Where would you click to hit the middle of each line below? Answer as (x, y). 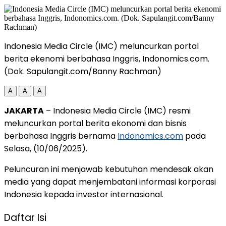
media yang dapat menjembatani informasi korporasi (110, 182)
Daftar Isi (25, 218)
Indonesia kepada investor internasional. (84, 194)
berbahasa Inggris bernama (61, 136)
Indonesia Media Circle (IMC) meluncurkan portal (101, 46)
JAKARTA (24, 110)
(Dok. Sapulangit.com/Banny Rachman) (83, 71)
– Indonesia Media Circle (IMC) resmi (117, 110)
